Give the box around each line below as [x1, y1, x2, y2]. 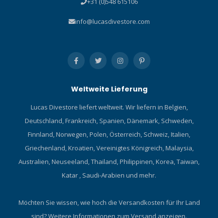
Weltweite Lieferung [71, 84, 147, 94]
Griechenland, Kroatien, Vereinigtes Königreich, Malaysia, [24, 144, 194, 153]
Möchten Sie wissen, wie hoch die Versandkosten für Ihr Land [18, 198, 200, 207]
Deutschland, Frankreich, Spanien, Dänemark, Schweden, [24, 116, 194, 126]
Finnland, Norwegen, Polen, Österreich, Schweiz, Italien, [28, 130, 190, 139]
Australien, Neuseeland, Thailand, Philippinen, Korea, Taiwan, [18, 157, 200, 166]
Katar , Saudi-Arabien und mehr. [62, 171, 156, 180]
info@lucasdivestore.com [74, 17, 150, 26]
